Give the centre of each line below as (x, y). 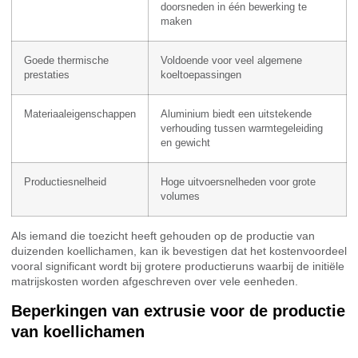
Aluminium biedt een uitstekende (236, 114)
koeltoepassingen (201, 75)
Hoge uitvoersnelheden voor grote (238, 182)
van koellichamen (78, 332)
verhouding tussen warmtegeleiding (242, 128)
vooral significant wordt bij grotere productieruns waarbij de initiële (178, 266)
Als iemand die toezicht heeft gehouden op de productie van (163, 235)
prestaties (47, 75)
